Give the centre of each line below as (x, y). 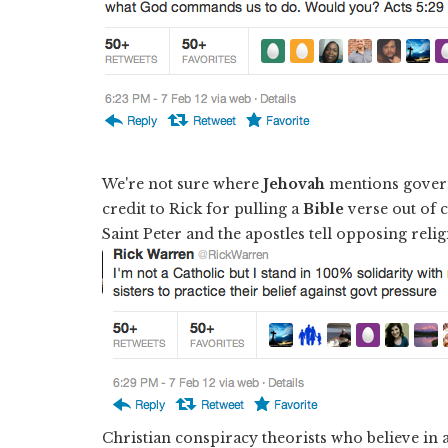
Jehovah (294, 183)
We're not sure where (182, 183)
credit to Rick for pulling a (202, 208)
